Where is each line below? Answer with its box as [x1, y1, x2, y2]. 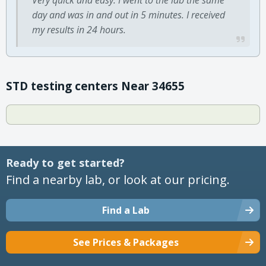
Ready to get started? [6, 155, 125, 170]
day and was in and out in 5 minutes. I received [32, 8, 225, 21]
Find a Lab [102, 203, 150, 217]
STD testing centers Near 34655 [6, 78, 185, 94]
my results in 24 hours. [32, 23, 126, 36]
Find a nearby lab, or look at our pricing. [6, 171, 230, 188]
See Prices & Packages [73, 235, 179, 249]
